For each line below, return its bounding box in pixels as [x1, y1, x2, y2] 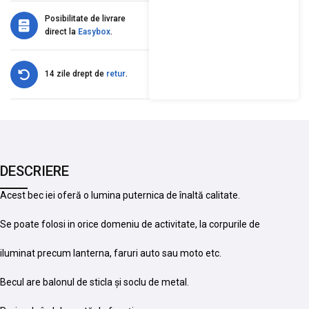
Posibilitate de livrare [45, 13, 126, 23]
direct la [45, 26, 78, 37]
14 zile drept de [45, 69, 106, 79]
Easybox [78, 26, 110, 37]
